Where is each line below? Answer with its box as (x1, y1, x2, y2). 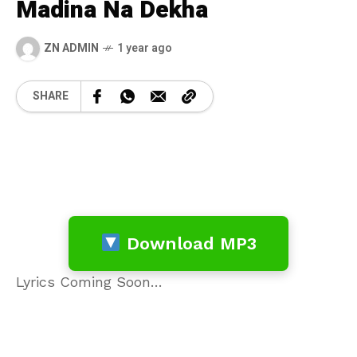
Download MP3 (120, 233, 257, 253)
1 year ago (117, 40, 172, 57)
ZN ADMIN (44, 40, 99, 57)
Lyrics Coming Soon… (16, 273, 163, 290)
